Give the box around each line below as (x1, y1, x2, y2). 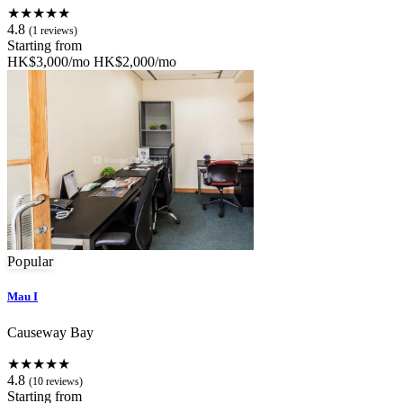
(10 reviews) (29, 374, 83, 388)
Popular (7, 254, 54, 270)
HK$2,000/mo (94, 54, 176, 70)
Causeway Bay (7, 324, 94, 340)
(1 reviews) (29, 24, 77, 38)
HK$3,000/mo (7, 54, 90, 70)
